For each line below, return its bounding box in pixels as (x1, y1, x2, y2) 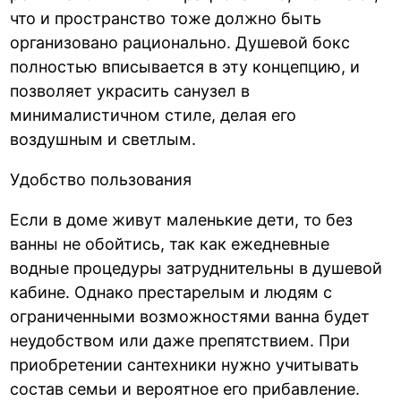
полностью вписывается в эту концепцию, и (10, 56, 361, 76)
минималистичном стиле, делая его (10, 105, 297, 124)
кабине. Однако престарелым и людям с (10, 282, 333, 302)
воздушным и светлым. (10, 129, 197, 149)
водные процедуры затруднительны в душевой (10, 258, 383, 277)
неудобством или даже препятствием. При (10, 330, 351, 350)
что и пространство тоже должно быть (10, 8, 322, 28)
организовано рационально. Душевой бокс (10, 32, 351, 52)
